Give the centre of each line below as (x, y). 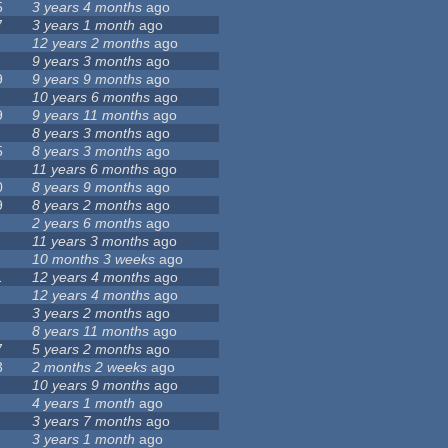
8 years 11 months (91, 331)
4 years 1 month (84, 403)
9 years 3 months (87, 61)
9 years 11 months (91, 115)
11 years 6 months (91, 169)
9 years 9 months (87, 79)
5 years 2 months (87, 349)
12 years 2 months (91, 43)
